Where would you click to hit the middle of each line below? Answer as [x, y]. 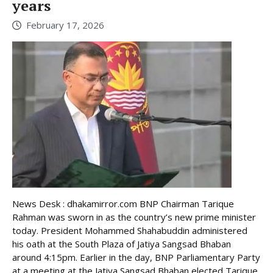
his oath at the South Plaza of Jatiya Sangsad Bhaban [122, 244]
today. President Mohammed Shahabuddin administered [130, 231]
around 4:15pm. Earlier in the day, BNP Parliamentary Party [136, 257]
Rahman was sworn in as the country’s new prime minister [134, 217]
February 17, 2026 [65, 25]
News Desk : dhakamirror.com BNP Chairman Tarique [123, 204]
